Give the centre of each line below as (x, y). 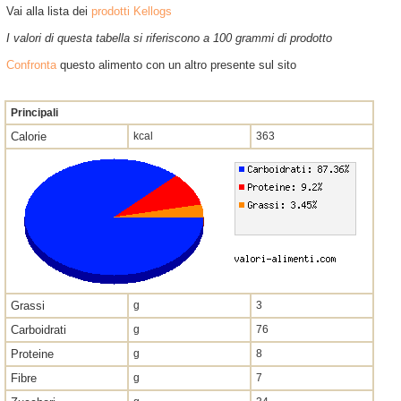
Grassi (28, 306)
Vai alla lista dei (49, 11)
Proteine (32, 354)
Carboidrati (38, 330)
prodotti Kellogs (132, 11)
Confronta (31, 65)
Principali (34, 113)
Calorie (29, 137)
